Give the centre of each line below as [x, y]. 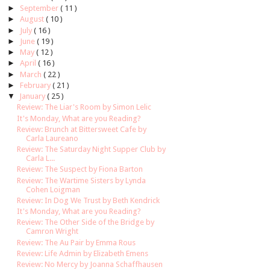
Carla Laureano [52, 138]
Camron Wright [52, 231]
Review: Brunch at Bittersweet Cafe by [82, 129]
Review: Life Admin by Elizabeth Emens [83, 253]
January [33, 96]
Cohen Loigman [53, 189]
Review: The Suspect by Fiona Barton [80, 169]
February [36, 85]
